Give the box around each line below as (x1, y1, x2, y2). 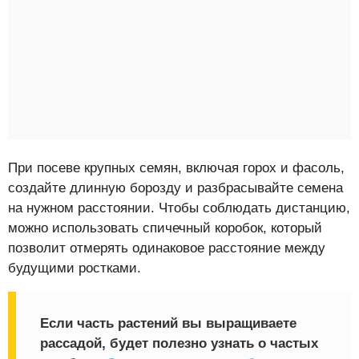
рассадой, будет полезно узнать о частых (40, 335, 318, 351)
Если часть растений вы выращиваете (40, 315, 296, 331)
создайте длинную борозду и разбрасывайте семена (8, 179, 343, 196)
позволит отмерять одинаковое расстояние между (8, 240, 325, 256)
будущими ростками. (8, 260, 141, 276)
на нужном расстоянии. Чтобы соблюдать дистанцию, (8, 200, 350, 216)
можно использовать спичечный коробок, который (8, 220, 322, 236)
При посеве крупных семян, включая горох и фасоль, (8, 159, 345, 175)
